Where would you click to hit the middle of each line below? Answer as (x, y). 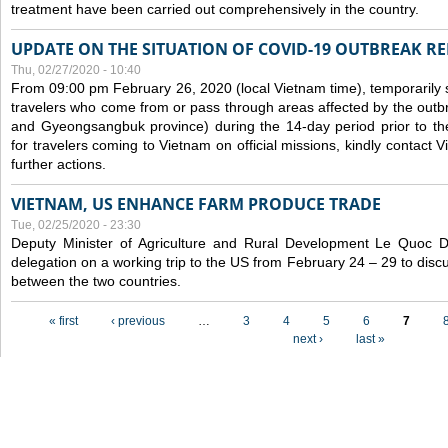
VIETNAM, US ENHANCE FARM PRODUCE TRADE (196, 204)
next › (307, 339)
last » (370, 339)
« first (63, 321)
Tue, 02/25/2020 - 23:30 (76, 225)
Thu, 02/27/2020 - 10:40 (76, 70)
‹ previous (138, 321)
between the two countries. (96, 281)
